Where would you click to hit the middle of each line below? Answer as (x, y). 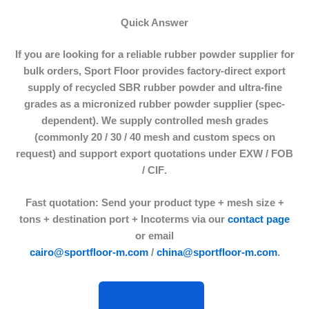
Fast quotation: (62, 203)
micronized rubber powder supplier (167, 104)
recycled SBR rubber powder (145, 88)
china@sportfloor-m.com (217, 253)
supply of (51, 88)
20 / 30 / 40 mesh (130, 138)
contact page (259, 220)
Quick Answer (154, 23)
